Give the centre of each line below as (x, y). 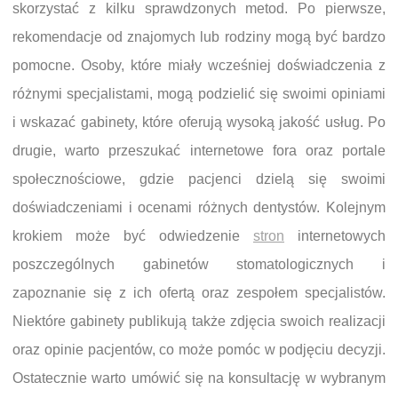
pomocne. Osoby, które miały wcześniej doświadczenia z (199, 66)
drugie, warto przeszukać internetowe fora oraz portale (199, 151)
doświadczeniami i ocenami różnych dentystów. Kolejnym (199, 208)
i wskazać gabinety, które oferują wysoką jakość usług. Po (199, 123)
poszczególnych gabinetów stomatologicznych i (199, 265)
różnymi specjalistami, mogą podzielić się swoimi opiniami (199, 94)
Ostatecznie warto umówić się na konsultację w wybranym (199, 378)
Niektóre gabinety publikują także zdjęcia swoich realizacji (199, 322)
